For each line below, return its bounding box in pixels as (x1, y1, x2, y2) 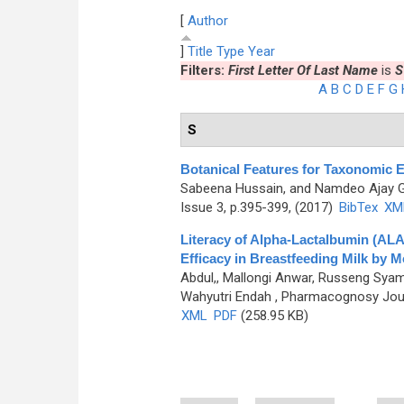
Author (187, 13, 228, 29)
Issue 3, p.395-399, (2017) (179, 199, 336, 216)
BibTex (338, 199, 378, 216)
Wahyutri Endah (179, 289, 271, 305)
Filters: (179, 62, 228, 78)
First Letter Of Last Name (227, 62, 378, 78)
